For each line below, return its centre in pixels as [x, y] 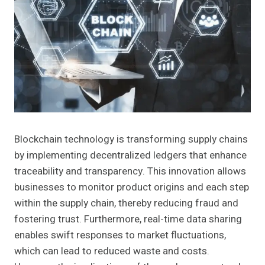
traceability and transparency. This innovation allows [130, 172]
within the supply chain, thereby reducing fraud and [126, 203]
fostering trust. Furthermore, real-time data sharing [128, 219]
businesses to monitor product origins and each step [132, 188]
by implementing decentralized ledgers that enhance [130, 156]
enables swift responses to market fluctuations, [120, 235]
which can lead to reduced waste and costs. [112, 251]
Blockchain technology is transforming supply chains [131, 140]
